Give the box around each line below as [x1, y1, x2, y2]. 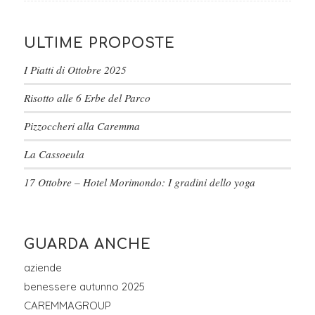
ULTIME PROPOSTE [23, 35, 175, 51]
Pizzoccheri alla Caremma [23, 118, 140, 133]
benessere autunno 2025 [23, 279, 145, 293]
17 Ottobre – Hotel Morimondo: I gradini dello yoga [23, 174, 255, 189]
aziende [23, 260, 62, 274]
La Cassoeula [23, 146, 84, 161]
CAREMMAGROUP [23, 298, 111, 312]
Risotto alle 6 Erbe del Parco [23, 90, 150, 105]
